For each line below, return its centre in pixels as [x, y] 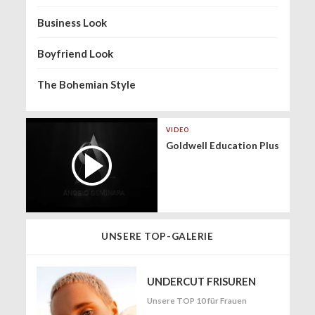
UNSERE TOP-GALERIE [157, 236]
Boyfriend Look [76, 54]
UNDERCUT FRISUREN [201, 282]
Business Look [72, 23]
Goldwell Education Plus [223, 145]
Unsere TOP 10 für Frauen [197, 300]
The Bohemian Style [87, 85]
